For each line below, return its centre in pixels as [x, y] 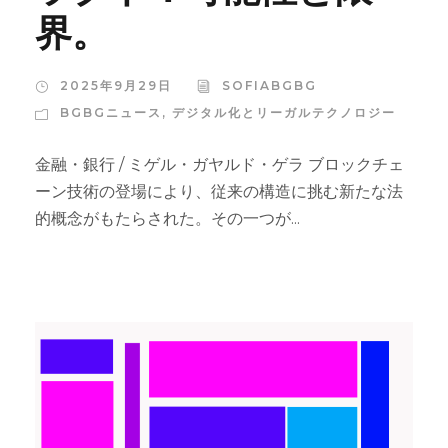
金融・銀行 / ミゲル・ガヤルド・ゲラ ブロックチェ [219, 165]
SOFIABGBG [269, 86]
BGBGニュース [111, 113]
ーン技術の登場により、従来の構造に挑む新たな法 [219, 192]
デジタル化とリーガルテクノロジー [284, 113]
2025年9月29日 [116, 86]
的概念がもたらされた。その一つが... [167, 219]
